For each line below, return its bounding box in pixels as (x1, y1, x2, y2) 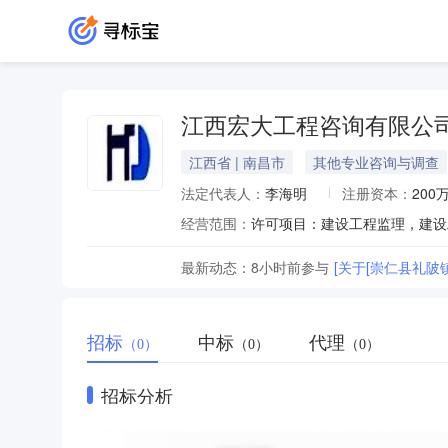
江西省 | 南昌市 (189, 152, 285, 172)
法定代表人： (181, 183, 265, 203)
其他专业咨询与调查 (313, 152, 439, 172)
